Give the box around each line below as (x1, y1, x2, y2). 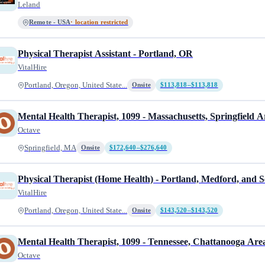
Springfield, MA (24, 144, 77, 152)
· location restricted (70, 19, 128, 25)
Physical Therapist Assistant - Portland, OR (18, 49, 193, 59)
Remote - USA (29, 19, 71, 25)
